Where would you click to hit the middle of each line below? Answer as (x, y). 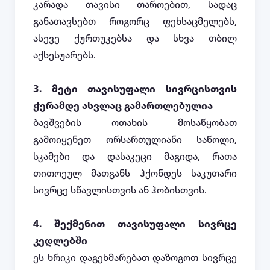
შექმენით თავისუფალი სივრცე (146, 224)
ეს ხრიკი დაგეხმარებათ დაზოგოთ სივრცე (135, 258)
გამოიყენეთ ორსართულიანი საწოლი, (135, 140)
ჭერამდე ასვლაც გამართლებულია (123, 106)
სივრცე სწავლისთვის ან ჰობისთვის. (120, 191)
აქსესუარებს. (64, 56)
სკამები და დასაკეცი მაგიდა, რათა (135, 157)
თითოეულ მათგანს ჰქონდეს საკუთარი (135, 174)
